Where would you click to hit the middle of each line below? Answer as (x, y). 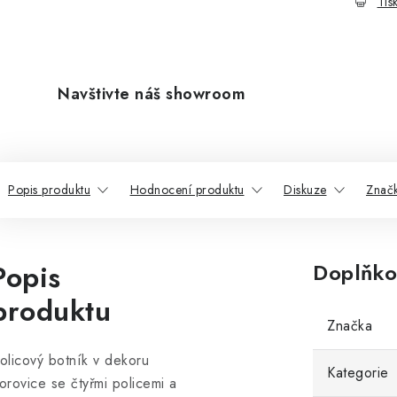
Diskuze (305, 190)
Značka (350, 326)
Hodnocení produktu (187, 190)
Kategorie (358, 373)
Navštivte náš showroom (152, 94)
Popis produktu (49, 190)
